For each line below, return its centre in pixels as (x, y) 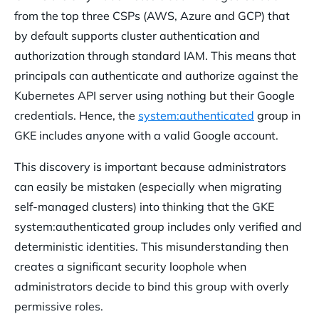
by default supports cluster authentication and (137, 36)
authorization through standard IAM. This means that (155, 56)
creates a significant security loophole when (130, 267)
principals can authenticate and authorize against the (156, 76)
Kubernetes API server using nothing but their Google (155, 96)
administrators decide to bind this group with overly (152, 287)
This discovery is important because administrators (150, 167)
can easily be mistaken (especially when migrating (148, 187)
